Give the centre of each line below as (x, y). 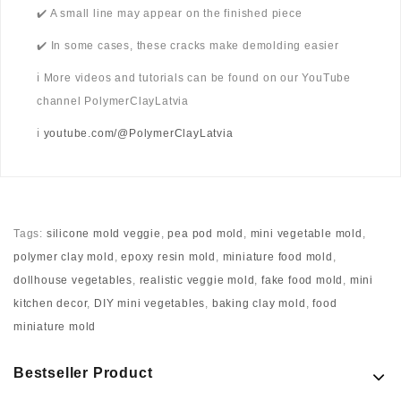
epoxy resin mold (169, 257)
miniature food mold (277, 257)
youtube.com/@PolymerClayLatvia (138, 134)
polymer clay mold (64, 257)
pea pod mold (206, 234)
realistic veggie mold (197, 281)
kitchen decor (51, 304)
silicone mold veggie (103, 234)
